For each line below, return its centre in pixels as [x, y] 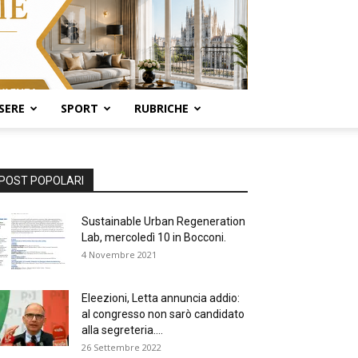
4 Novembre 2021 [119, 255]
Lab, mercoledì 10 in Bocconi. [154, 237]
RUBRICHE [161, 108]
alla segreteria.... [122, 330]
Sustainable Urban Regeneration [163, 221]
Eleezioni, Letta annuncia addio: [161, 298]
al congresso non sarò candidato [163, 314]
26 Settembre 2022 [121, 347]
